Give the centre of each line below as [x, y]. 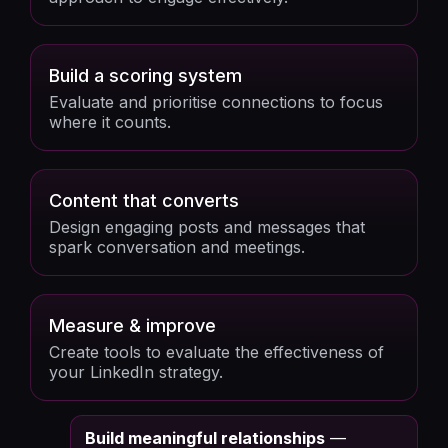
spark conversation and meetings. [177, 247]
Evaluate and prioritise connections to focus [216, 102]
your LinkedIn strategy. [136, 372]
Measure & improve [132, 325]
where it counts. [110, 122]
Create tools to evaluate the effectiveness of [216, 352]
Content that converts [144, 200]
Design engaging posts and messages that [207, 227]
